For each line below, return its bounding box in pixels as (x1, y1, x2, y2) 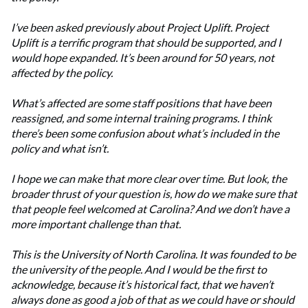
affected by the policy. (11, 66, 113, 80)
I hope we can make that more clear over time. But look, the (11, 172, 287, 186)
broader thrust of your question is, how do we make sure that (11, 187, 297, 201)
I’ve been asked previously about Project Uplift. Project (11, 21, 269, 34)
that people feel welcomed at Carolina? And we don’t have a (11, 202, 289, 216)
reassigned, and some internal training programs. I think (11, 111, 272, 125)
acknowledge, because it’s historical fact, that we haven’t (11, 278, 274, 291)
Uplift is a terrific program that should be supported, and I (11, 36, 281, 49)
